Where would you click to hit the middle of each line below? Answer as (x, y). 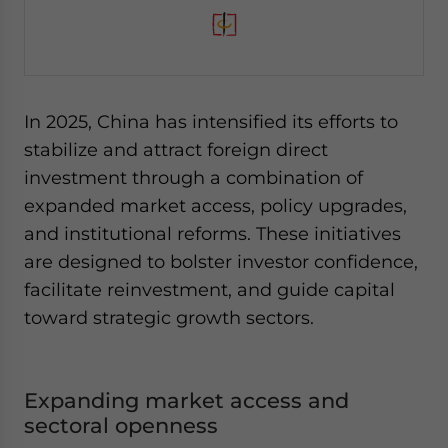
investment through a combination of (193, 177)
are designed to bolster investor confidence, (221, 261)
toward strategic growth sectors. (169, 317)
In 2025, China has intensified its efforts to (211, 121)
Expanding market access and (186, 400)
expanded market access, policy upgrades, (215, 205)
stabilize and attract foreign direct (176, 149)
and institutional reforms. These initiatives (212, 233)
